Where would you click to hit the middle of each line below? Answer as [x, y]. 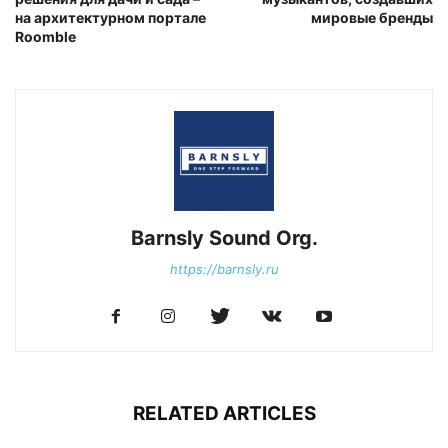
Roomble [45, 36]
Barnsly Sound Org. [224, 237]
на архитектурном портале [110, 17]
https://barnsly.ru [224, 268]
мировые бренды [372, 17]
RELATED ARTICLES [224, 413]
